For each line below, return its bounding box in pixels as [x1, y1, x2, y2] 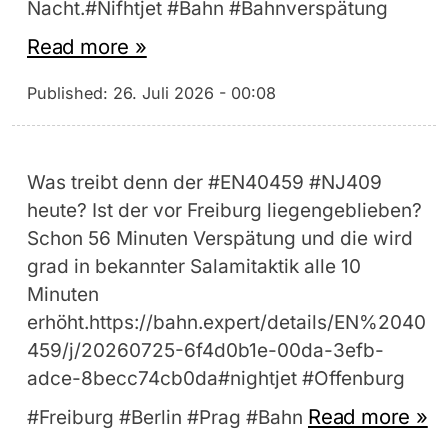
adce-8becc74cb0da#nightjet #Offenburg [27, 367, 405, 391]
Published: [27, 83, 113, 104]
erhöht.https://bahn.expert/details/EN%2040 [27, 311, 426, 335]
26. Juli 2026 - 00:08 [113, 83, 276, 104]
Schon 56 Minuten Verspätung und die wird [27, 227, 413, 251]
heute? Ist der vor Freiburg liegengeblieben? [27, 199, 422, 223]
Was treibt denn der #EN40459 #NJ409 [27, 171, 382, 195]
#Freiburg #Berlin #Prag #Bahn [27, 406, 308, 430]
